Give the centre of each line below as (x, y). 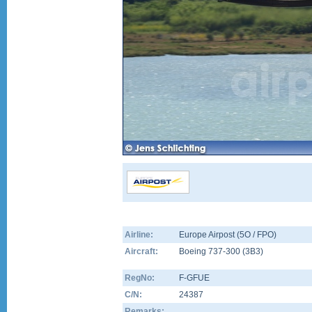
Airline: (139, 235)
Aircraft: (141, 251)
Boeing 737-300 (211, 251)
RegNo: (140, 278)
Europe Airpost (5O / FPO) (228, 235)
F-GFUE (194, 278)
